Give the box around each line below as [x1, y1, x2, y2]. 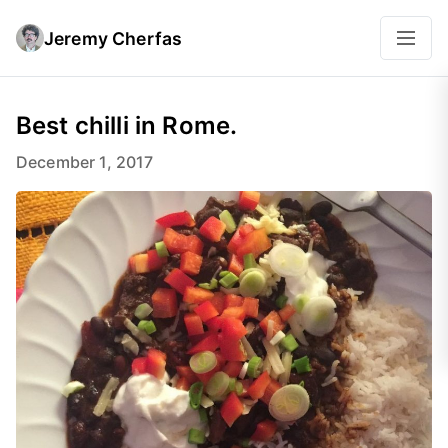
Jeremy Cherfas [44, 27, 183, 49]
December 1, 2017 [16, 152, 154, 172]
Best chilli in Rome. [16, 111, 238, 140]
